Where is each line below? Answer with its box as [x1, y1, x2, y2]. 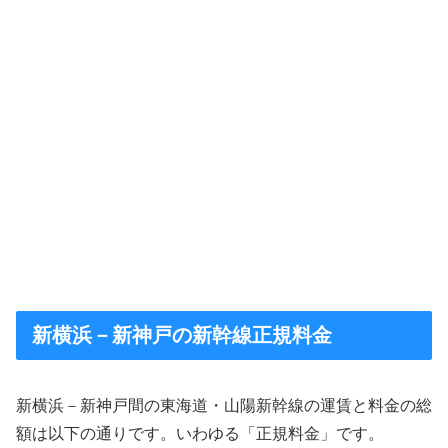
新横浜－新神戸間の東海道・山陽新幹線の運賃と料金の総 [16, 397, 432, 415]
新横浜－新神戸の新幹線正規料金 [32, 323, 332, 346]
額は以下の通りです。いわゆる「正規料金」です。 [16, 425, 384, 443]
